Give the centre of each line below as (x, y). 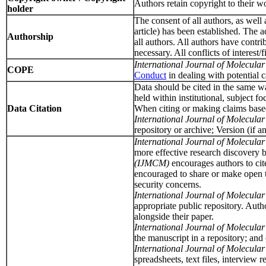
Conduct (150, 75)
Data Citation (34, 108)
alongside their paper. (174, 216)
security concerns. (168, 184)
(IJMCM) (153, 163)
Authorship (30, 37)
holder (20, 9)
